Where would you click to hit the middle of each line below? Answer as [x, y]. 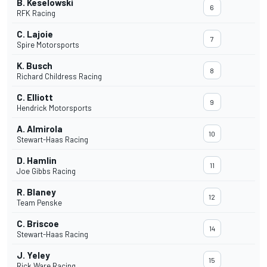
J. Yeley [33, 255]
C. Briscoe [38, 224]
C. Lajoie [35, 34]
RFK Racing [36, 13]
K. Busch [35, 66]
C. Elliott [35, 97]
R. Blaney [36, 192]
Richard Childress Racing [59, 77]
